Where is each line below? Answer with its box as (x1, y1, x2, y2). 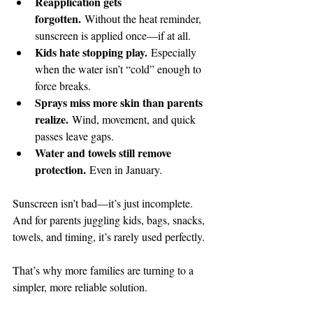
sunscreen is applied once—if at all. (35, 27, 191, 43)
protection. (35, 161, 86, 177)
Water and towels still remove (35, 144, 174, 161)
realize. (35, 110, 68, 127)
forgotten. (35, 10, 81, 27)
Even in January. (86, 161, 162, 177)
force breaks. (35, 78, 91, 93)
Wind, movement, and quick (68, 111, 198, 126)
